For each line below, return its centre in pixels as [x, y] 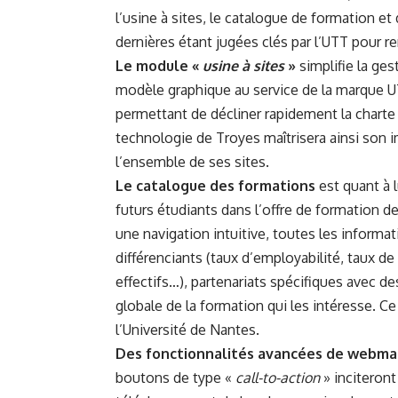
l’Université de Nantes [186, 330]
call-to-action [278, 378]
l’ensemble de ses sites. [192, 162]
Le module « [159, 66]
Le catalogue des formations [215, 186]
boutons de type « [175, 378]
